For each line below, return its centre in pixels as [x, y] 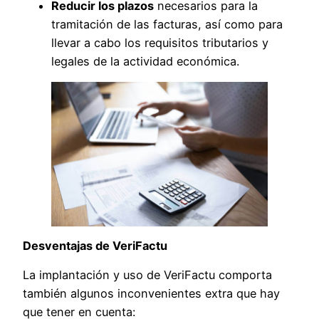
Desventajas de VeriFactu [95, 246]
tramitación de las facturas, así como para [167, 25]
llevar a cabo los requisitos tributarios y [160, 43]
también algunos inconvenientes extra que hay [151, 293]
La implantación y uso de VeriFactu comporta [147, 274]
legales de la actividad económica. [145, 62]
